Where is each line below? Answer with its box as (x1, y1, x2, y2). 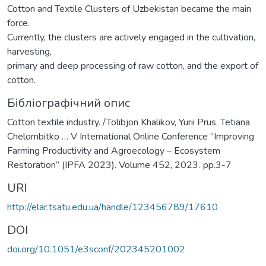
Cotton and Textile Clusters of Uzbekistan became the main (7, 2, 251, 15)
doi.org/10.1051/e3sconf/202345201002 (7, 242, 185, 256)
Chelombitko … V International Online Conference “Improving (7, 129, 254, 143)
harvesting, (7, 45, 52, 58)
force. (7, 16, 30, 30)
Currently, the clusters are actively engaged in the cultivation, (7, 30, 255, 44)
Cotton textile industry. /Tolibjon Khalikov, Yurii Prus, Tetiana (7, 115, 250, 129)
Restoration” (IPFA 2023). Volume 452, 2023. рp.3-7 (7, 158, 232, 172)
